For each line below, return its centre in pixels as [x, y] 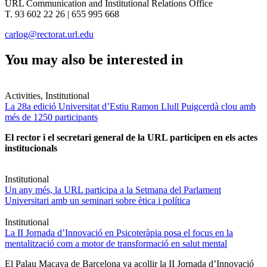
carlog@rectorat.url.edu [49, 35]
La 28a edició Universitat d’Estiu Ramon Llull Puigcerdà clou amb [130, 107]
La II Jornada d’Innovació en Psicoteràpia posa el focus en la [119, 233]
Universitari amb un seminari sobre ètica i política [97, 201]
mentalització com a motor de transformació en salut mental [116, 244]
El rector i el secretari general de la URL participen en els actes [131, 138]
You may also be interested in [94, 60]
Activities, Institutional [47, 96]
